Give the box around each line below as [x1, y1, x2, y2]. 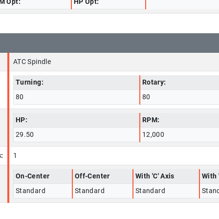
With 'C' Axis [135, 172, 175, 180]
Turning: [16, 78, 44, 87]
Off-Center [75, 172, 110, 180]
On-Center [16, 172, 50, 180]
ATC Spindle [13, 58, 51, 66]
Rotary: [142, 78, 166, 87]
